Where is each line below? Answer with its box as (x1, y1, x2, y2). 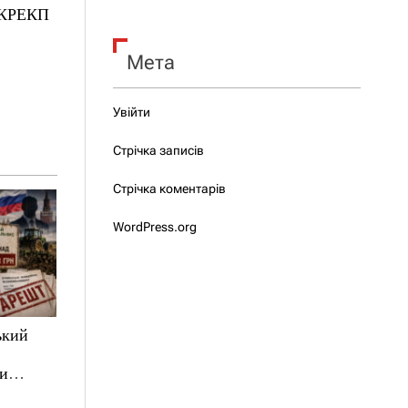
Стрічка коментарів (112, 181, 226, 196)
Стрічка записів (112, 143, 204, 158)
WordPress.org (112, 219, 197, 234)
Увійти (112, 105, 150, 119)
